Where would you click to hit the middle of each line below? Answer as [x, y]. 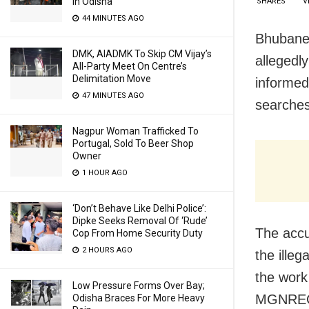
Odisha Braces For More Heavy [139, 298]
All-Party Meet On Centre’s [130, 66]
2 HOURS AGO [106, 250]
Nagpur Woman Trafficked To [136, 131]
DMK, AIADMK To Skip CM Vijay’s [142, 54]
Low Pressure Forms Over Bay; [139, 286]
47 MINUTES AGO [112, 96]
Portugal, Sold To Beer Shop [133, 143]
